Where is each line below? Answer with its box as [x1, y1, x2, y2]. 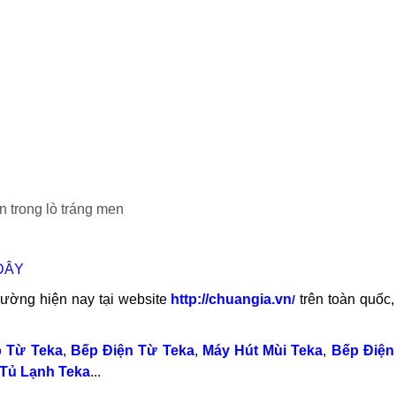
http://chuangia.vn [171, 291, 293, 307]
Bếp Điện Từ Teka [70, 342, 194, 358]
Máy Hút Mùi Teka [202, 342, 324, 358]
